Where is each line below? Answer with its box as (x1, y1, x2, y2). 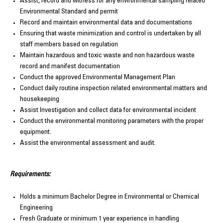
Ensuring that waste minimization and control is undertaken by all (20, 30, 201, 38)
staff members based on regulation (20, 41, 118, 49)
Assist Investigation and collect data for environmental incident (20, 107, 196, 114)
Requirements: (10, 171, 52, 179)
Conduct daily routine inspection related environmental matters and (20, 85, 207, 93)
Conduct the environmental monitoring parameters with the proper (20, 118, 204, 125)
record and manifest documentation (20, 63, 120, 71)
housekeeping (20, 96, 59, 104)
